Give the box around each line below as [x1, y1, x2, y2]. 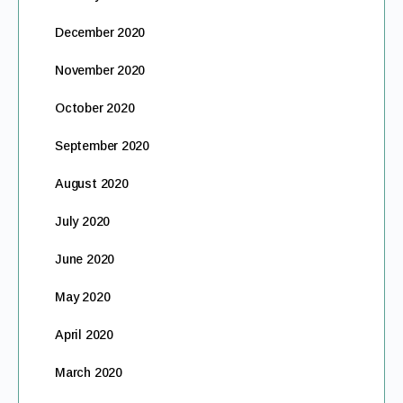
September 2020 [55, 139, 150, 153]
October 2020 [55, 101, 135, 115]
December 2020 [55, 25, 146, 40]
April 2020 [55, 327, 113, 342]
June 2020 [55, 252, 115, 266]
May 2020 [55, 290, 111, 304]
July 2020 [55, 214, 111, 228]
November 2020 [55, 63, 146, 77]
